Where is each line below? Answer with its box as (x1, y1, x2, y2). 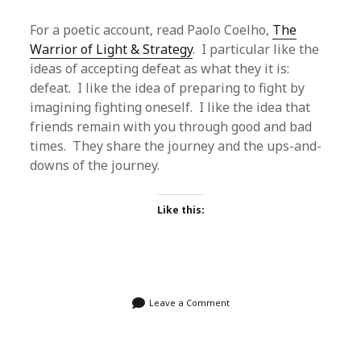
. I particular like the (193, 40, 320, 58)
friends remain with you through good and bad (30, 118, 313, 135)
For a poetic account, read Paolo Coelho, (30, 21, 273, 39)
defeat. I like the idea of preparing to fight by (30, 79, 305, 97)
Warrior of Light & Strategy (30, 40, 193, 58)
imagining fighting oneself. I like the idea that (30, 98, 311, 116)
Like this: (156, 203, 205, 217)
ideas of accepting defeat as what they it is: (30, 60, 290, 77)
